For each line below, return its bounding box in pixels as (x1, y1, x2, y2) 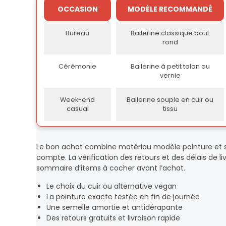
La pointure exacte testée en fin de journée (46, 192, 200, 202)
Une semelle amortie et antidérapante (46, 202, 183, 212)
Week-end (60, 95, 95, 104)
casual (66, 104, 89, 113)
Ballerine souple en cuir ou (127, 95, 213, 104)
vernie (159, 71, 181, 80)
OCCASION (57, 4, 98, 14)
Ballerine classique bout (131, 29, 209, 37)
